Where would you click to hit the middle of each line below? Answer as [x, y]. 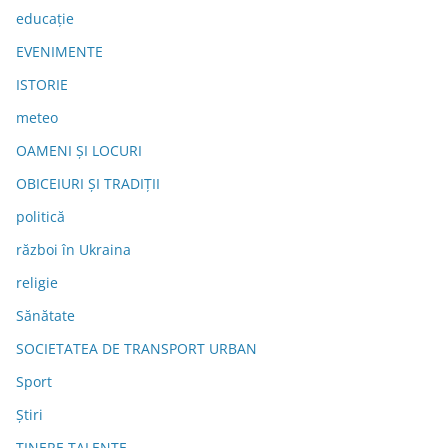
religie [37, 283]
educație [45, 19]
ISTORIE [42, 85]
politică [40, 217]
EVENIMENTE [59, 52]
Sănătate [45, 316]
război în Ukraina [73, 250]
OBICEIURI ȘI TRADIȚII [88, 184]
